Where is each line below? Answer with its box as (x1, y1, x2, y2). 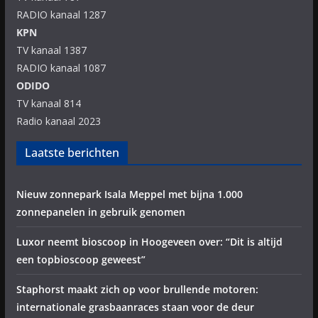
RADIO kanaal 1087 (16, 61, 106, 75)
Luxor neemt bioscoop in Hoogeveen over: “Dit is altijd (16, 235, 283, 248)
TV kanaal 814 (16, 97, 81, 110)
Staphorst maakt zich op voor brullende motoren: (16, 283, 258, 296)
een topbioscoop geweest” (16, 253, 146, 266)
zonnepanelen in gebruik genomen (16, 205, 185, 219)
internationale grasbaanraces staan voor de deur (16, 300, 254, 314)
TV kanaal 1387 (16, 43, 87, 57)
